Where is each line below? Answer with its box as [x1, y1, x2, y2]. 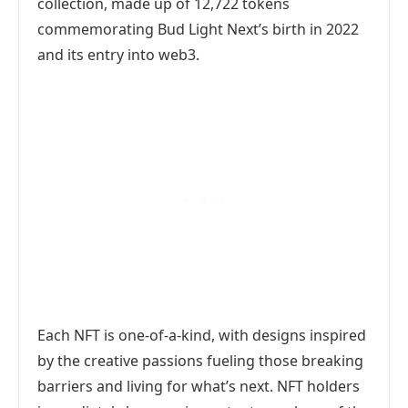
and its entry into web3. [37, 45, 199, 65]
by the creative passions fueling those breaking [37, 351, 363, 371]
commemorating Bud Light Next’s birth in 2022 [37, 19, 359, 39]
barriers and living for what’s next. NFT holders [37, 376, 360, 396]
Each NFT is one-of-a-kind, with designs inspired [37, 325, 366, 345]
